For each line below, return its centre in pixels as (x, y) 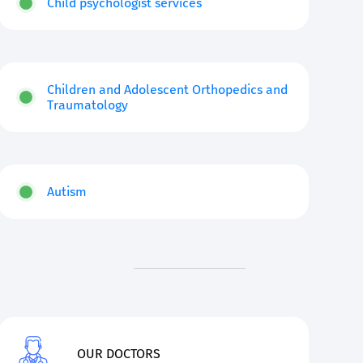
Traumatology (87, 105)
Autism (66, 192)
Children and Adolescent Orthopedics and (167, 90)
